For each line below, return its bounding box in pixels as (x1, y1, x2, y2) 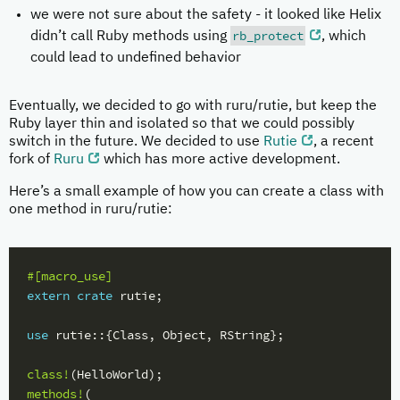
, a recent (313, 134, 374, 149)
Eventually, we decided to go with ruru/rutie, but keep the (9, 98, 377, 113)
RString (220, 326, 270, 343)
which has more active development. (100, 152, 340, 167)
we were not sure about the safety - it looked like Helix (30, 7, 381, 22)
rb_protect (232, 27, 304, 44)
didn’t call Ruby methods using (30, 29, 230, 44)
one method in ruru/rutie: (9, 202, 172, 217)
